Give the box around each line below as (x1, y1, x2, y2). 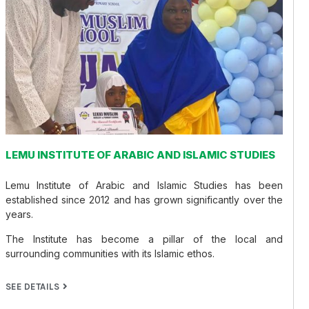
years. (5, 208, 33, 221)
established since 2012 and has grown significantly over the (5, 194, 283, 206)
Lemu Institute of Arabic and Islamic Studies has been (5, 179, 283, 192)
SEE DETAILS (5, 281, 60, 292)
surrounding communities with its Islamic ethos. (5, 247, 215, 259)
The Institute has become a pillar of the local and (5, 232, 283, 245)
